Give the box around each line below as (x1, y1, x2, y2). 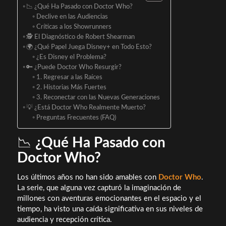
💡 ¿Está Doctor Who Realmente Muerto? (26, 104, 146, 111)
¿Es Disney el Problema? (36, 54, 106, 61)
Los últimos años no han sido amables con (17, 173, 158, 181)
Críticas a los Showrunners (36, 24, 111, 31)
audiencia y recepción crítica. (17, 215, 112, 223)
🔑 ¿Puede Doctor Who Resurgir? (26, 64, 122, 71)
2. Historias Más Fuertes (36, 84, 106, 91)
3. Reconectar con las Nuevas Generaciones (36, 94, 160, 101)
